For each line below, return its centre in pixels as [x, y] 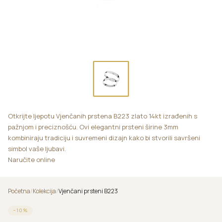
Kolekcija [44, 191]
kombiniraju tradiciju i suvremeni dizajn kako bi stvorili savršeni [104, 138]
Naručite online [31, 160]
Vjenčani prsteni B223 [88, 191]
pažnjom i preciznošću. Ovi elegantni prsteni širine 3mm [93, 127]
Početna [19, 191]
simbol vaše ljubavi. [37, 149]
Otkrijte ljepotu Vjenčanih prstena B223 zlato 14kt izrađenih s [103, 116]
